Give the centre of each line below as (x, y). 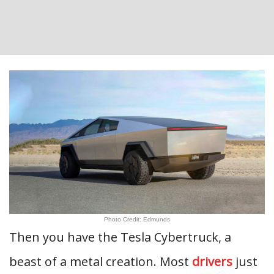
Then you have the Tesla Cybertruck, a (120, 237)
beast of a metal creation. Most (101, 261)
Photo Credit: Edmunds (137, 219)
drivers (212, 261)
